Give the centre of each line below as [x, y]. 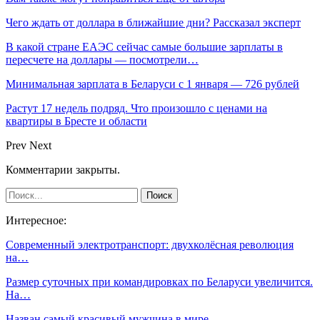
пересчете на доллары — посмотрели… [102, 59]
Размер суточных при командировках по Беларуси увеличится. [159, 281]
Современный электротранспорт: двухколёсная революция [150, 244]
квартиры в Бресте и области [76, 121]
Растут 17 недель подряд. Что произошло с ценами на [136, 108]
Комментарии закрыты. [63, 169]
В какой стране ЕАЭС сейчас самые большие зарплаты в [144, 46]
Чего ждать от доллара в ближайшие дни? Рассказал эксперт [153, 22]
